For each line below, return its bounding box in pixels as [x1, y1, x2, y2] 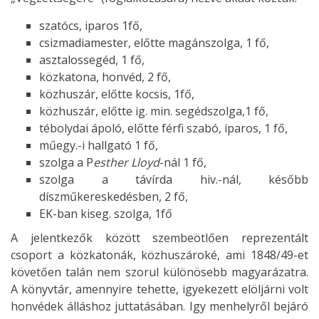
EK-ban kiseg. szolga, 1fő [39, 206, 172, 222]
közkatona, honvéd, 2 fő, [39, 69, 171, 85]
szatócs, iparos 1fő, [39, 18, 142, 34]
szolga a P [39, 155, 93, 171]
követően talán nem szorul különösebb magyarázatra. [11, 264, 308, 281]
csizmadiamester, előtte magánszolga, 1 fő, [39, 35, 269, 51]
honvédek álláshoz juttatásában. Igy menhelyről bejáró [11, 298, 308, 315]
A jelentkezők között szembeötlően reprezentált [11, 230, 308, 246]
